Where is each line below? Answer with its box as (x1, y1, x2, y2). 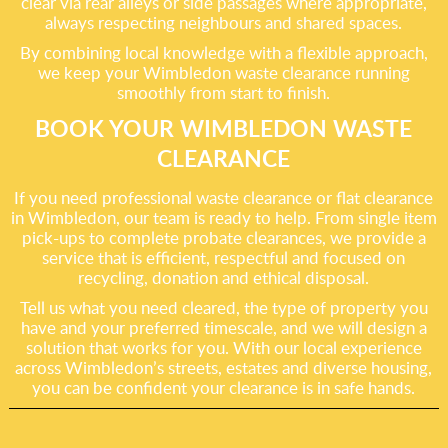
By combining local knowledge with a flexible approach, (19, 41, 428, 64)
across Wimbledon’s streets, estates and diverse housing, (15, 356, 433, 379)
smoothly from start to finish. (117, 81, 331, 104)
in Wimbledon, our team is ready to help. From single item (10, 206, 437, 229)
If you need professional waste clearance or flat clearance (14, 186, 434, 209)
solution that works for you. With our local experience (25, 336, 422, 359)
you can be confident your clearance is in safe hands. (32, 376, 416, 399)
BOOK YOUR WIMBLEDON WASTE (35, 112, 413, 144)
